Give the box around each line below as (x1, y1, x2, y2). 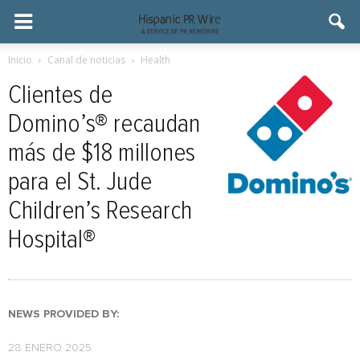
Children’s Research (8, 198, 192, 224)
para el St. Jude (8, 170, 152, 195)
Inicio (8, 53, 32, 67)
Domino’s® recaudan (8, 112, 200, 137)
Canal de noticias (47, 53, 125, 67)
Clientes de (8, 83, 112, 108)
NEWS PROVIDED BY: (8, 309, 119, 320)
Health (141, 53, 170, 67)
